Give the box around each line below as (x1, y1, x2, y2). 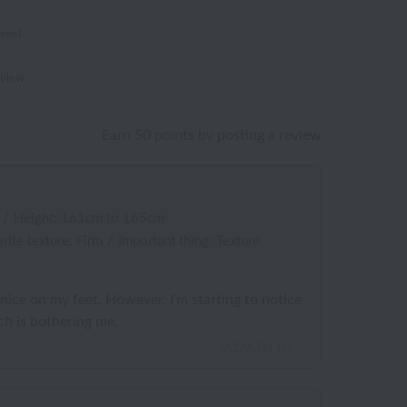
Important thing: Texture (118, 234, 260, 248)
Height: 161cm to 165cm (14, 212, 164, 225)
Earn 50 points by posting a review (102, 128, 322, 143)
